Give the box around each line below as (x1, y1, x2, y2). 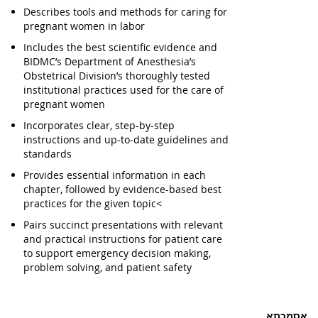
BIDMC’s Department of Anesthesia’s (23, 55, 196, 68)
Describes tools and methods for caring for (23, 5, 227, 18)
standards (23, 147, 72, 160)
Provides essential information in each (23, 168, 206, 182)
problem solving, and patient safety (23, 261, 192, 274)
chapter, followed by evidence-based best (23, 182, 221, 196)
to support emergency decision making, (23, 246, 211, 260)
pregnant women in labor (23, 19, 145, 33)
